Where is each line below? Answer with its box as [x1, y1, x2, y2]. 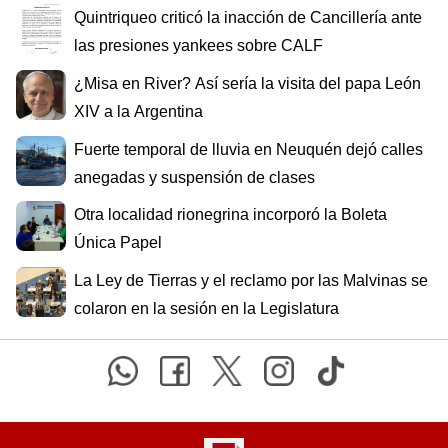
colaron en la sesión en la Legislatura [74, 299, 339, 317]
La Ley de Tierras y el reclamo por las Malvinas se [74, 271, 428, 289]
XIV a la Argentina [74, 103, 203, 120]
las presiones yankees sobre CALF [74, 37, 323, 55]
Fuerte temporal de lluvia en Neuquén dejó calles [74, 140, 423, 158]
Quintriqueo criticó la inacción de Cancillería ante [74, 9, 422, 27]
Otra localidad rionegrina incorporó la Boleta [74, 206, 387, 224]
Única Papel [74, 234, 162, 252]
